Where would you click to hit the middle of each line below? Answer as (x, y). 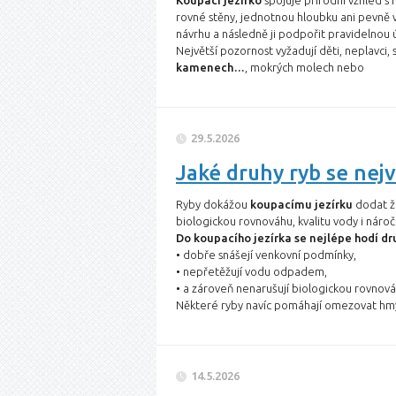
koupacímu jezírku (301, 204)
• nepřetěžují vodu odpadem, (251, 271)
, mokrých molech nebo (305, 67)
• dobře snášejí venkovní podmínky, (266, 255)
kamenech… (210, 67)
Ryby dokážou (213, 204)
